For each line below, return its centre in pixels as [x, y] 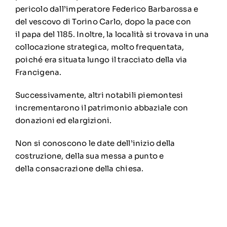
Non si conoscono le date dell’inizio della [95, 143]
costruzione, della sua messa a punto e [89, 156]
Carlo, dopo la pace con [144, 21]
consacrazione [65, 168]
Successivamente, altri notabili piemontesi [99, 95]
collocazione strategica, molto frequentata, [100, 47]
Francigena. [38, 72]
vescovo [45, 21]
